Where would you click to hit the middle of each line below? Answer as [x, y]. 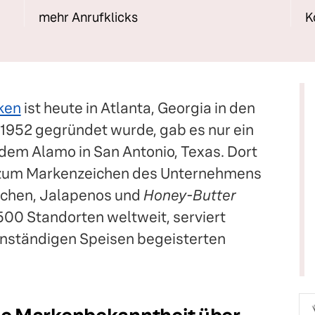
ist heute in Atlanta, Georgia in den [138, 108]
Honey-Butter [189, 195]
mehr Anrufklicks [88, 17]
